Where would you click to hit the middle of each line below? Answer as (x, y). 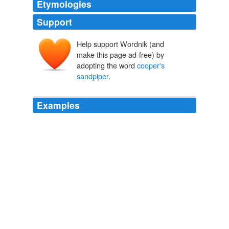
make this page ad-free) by (120, 55)
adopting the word (107, 65)
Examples (58, 105)
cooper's (151, 65)
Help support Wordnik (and (120, 44)
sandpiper (93, 76)
